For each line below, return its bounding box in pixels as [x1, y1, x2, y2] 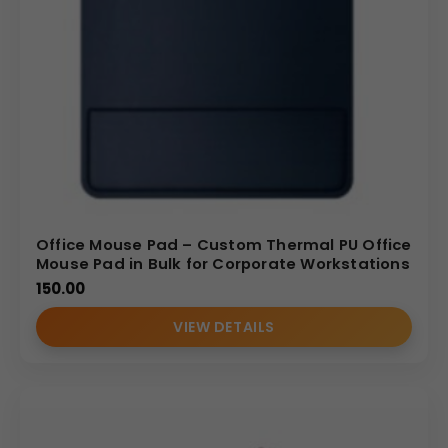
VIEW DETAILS [173, 316, 275, 337]
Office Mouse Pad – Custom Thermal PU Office [36, 233, 412, 255]
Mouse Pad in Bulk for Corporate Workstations [36, 252, 410, 274]
